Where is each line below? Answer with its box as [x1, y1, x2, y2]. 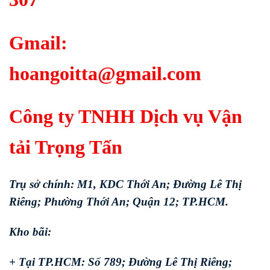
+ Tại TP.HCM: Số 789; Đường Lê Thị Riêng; [9, 255, 232, 268]
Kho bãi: [9, 225, 51, 238]
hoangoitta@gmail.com [9, 62, 201, 84]
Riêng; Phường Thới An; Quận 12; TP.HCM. [9, 195, 228, 209]
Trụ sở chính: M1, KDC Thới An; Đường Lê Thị [9, 178, 242, 191]
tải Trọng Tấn [9, 136, 122, 159]
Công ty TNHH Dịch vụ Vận [9, 105, 242, 128]
